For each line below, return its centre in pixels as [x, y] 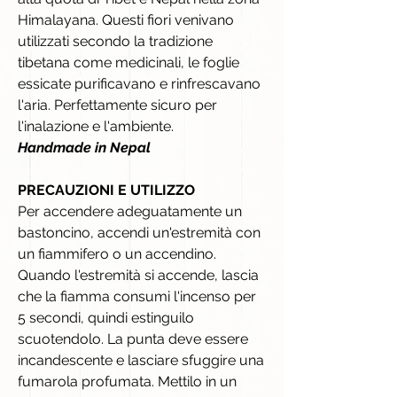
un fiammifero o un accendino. [117, 253]
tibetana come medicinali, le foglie [128, 62]
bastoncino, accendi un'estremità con [139, 232]
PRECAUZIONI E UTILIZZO [106, 190]
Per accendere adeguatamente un [130, 211]
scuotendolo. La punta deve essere [133, 339]
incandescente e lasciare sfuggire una [141, 360]
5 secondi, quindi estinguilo [106, 317]
